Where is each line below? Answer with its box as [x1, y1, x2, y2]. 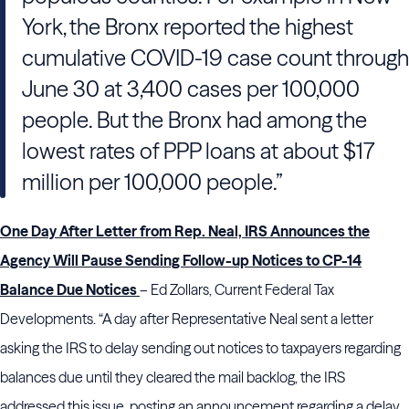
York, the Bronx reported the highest [22, 14, 353, 40]
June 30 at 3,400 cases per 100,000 [22, 76, 360, 102]
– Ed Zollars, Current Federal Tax [140, 280, 334, 299]
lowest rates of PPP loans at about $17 [22, 138, 374, 164]
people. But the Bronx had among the [22, 107, 367, 133]
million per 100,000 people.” [22, 169, 282, 195]
